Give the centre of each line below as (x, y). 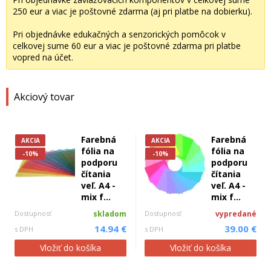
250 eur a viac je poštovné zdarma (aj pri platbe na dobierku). (132, 11)
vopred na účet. (43, 57)
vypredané (236, 214)
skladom (110, 214)
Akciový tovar (44, 97)
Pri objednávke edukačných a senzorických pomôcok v (119, 34)
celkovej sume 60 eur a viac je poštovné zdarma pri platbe (127, 46)
